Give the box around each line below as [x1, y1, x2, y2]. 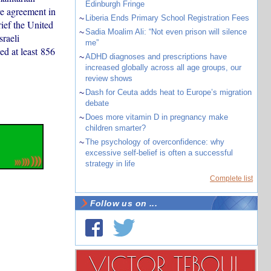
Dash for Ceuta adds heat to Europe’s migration [85, 88, 252, 97]
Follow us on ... [90, 198, 158, 208]
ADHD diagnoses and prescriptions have [85, 52, 227, 61]
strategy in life [85, 159, 135, 168]
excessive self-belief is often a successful [85, 148, 233, 157]
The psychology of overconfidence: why [85, 137, 224, 146]
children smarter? [85, 123, 146, 132]
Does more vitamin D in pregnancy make [85, 113, 228, 122]
